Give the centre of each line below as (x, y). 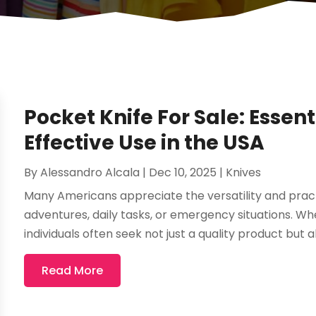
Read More (73, 270)
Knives (244, 172)
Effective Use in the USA (145, 142)
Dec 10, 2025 (183, 172)
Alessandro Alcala (90, 172)
